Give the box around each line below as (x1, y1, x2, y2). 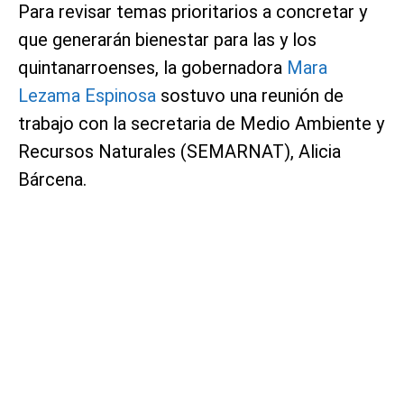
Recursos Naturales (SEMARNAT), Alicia (18, 140, 341, 162)
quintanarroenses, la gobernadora (18, 56, 287, 78)
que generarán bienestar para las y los (18, 28, 317, 50)
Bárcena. (18, 168, 87, 190)
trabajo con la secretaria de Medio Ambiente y (18, 112, 384, 134)
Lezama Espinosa (18, 84, 156, 106)
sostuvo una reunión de (156, 84, 344, 106)
